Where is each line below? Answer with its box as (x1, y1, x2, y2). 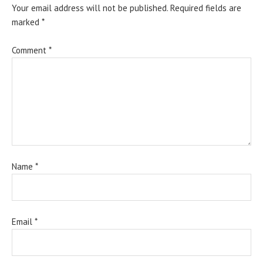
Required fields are (170, 2, 241, 14)
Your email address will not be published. (12, 2, 168, 14)
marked (12, 16, 42, 28)
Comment (12, 44, 49, 56)
